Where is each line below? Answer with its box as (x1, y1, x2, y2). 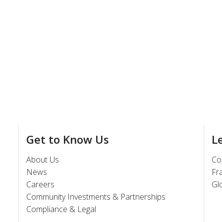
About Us (26, 154, 59, 165)
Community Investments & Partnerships (26, 191, 166, 202)
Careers (26, 178, 55, 190)
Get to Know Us (26, 131, 110, 147)
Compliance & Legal (26, 203, 97, 215)
